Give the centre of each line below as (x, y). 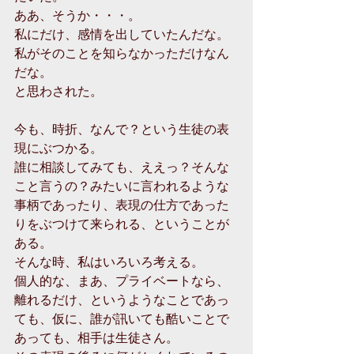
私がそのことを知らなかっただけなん (122, 52)
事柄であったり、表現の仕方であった (122, 204)
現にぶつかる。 (58, 147)
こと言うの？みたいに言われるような (122, 185)
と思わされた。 (58, 90)
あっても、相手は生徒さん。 (96, 337)
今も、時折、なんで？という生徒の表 (122, 128)
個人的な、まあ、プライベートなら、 (122, 280)
